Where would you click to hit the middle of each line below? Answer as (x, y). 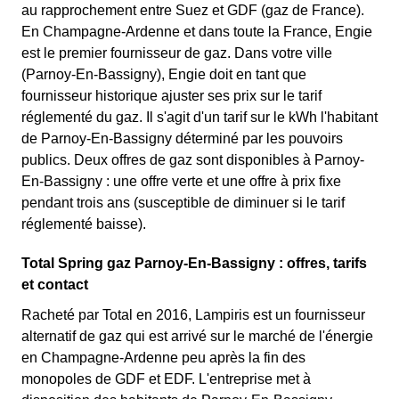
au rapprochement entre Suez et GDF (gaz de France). (193, 10)
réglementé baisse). (84, 224)
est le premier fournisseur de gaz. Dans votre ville (177, 53)
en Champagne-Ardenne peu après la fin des (163, 358)
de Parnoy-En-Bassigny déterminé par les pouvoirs (182, 138)
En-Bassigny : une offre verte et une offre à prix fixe (181, 181)
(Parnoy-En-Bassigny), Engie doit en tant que (164, 74)
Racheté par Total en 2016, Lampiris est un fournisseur (193, 315)
